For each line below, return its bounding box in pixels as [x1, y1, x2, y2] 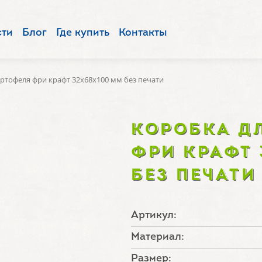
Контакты [119, 27, 167, 39]
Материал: [131, 232, 184, 243]
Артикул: [131, 210, 177, 221]
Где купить [56, 27, 109, 39]
